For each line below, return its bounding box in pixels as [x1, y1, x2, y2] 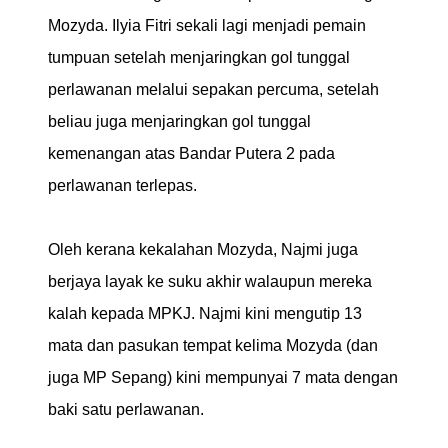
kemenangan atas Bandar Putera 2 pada [48, 144, 335, 162]
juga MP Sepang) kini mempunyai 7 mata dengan [48, 368, 398, 386]
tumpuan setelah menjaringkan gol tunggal [48, 48, 350, 66]
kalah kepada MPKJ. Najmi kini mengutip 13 [48, 304, 362, 322]
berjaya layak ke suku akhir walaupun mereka [48, 272, 372, 290]
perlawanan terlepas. [48, 176, 197, 194]
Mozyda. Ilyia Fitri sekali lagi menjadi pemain [48, 16, 366, 34]
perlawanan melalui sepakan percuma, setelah [48, 80, 379, 98]
